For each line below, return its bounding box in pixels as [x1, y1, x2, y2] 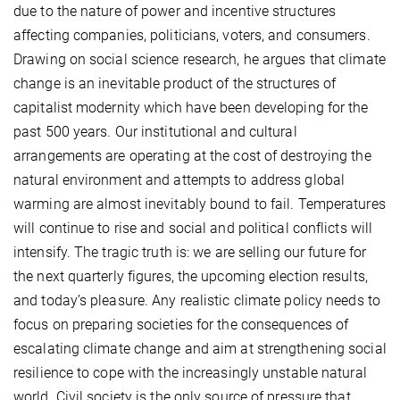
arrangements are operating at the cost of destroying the [13, 147, 371, 165]
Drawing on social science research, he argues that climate [13, 51, 386, 69]
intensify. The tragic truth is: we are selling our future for [13, 244, 367, 262]
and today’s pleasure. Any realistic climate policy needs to [13, 292, 380, 310]
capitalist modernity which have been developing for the [13, 99, 369, 117]
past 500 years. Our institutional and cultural [13, 123, 297, 141]
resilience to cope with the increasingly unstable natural [13, 364, 367, 382]
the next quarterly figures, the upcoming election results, [13, 268, 368, 286]
